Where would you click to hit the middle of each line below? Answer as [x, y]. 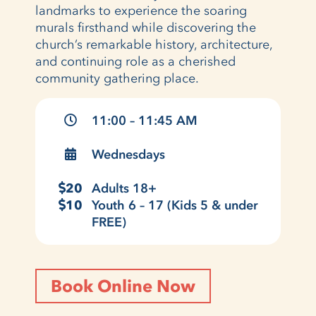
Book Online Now [123, 286]
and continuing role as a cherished [135, 61]
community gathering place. [117, 78]
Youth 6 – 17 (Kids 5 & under [175, 205]
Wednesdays [128, 154]
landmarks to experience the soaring [141, 10]
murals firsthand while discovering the [146, 27]
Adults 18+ [124, 188]
